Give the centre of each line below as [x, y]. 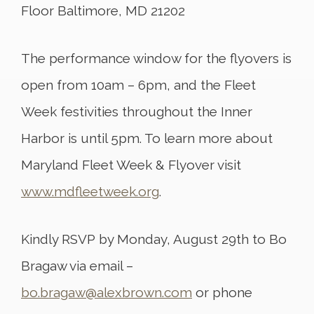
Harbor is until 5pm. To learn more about [147, 138]
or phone [222, 292]
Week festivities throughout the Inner [137, 111]
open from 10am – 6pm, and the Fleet [138, 85]
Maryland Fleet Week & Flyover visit [131, 165]
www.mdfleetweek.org [90, 191]
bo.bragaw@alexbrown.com [107, 292]
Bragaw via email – [77, 266]
